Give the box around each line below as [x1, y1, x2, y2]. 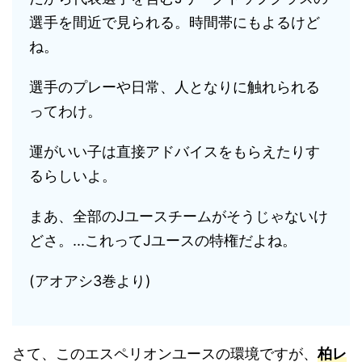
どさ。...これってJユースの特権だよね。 [29, 232, 297, 249]
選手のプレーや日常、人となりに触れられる [29, 78, 320, 95]
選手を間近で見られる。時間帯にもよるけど [29, 14, 320, 31]
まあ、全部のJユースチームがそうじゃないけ [29, 208, 328, 225]
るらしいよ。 [29, 167, 116, 184]
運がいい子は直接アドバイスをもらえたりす [29, 143, 320, 160]
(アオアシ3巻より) [29, 272, 151, 289]
